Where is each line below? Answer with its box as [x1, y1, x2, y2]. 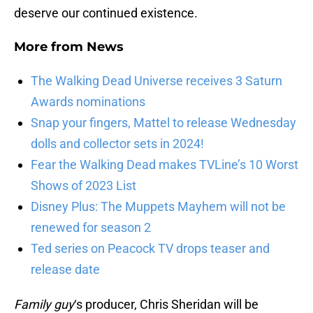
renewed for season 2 [31, 220, 151, 235]
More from [14, 39, 87, 55]
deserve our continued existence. [14, 6, 198, 21]
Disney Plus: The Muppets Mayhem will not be [31, 199, 286, 214]
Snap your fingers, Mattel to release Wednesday [31, 115, 296, 131]
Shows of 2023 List [31, 178, 136, 194]
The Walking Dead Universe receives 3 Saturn [31, 73, 282, 89]
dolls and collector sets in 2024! [31, 136, 204, 152]
